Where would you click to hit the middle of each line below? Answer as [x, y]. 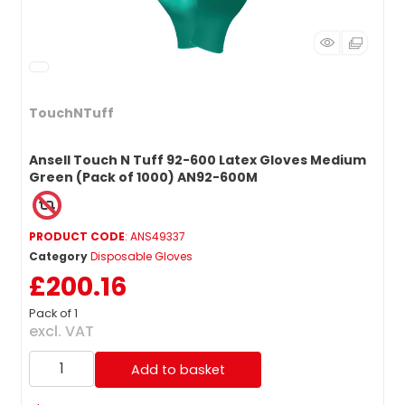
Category [58, 256]
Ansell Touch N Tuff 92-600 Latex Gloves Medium [198, 160]
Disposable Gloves [141, 256]
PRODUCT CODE [77, 236]
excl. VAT [61, 331]
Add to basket [178, 369]
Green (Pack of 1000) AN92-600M [143, 177]
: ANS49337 [155, 236]
